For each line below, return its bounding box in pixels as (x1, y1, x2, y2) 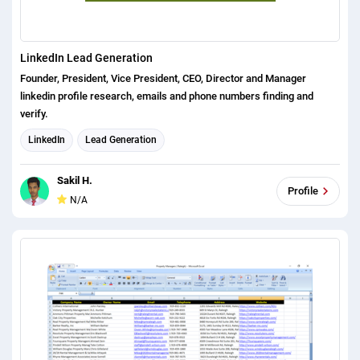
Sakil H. (57, 174, 92, 186)
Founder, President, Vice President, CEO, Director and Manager (20, 72, 306, 84)
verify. (20, 107, 48, 120)
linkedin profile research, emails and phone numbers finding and (20, 89, 313, 102)
